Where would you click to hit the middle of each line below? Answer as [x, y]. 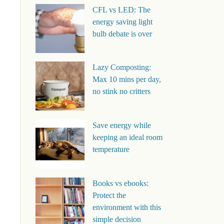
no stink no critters [121, 91]
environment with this [126, 207]
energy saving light [122, 21]
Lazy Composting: [121, 67]
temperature [111, 149]
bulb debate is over [122, 33]
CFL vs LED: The [121, 9]
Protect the [109, 195]
